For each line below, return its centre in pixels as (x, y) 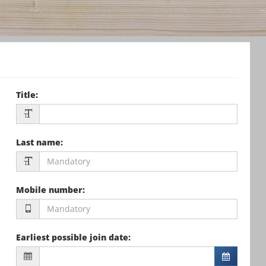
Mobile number (50, 189)
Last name (39, 142)
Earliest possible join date (72, 237)
